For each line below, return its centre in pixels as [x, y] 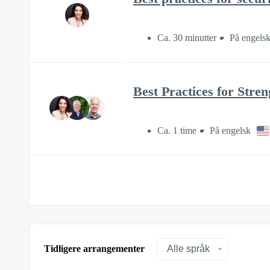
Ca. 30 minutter [187, 37]
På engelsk [230, 130]
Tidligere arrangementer [94, 249]
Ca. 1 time [177, 130]
